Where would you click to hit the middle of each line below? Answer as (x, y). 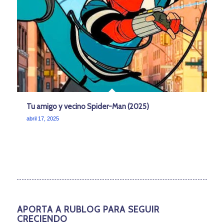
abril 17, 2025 (42, 119)
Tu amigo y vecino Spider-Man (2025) (87, 107)
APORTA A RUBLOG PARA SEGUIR (88, 209)
